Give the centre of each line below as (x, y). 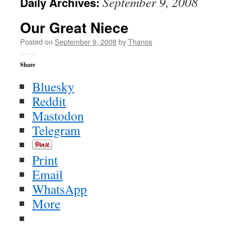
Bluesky (53, 86)
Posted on (36, 41)
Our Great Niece (74, 27)
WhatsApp (60, 189)
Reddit (49, 101)
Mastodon (58, 116)
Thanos (140, 41)
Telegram (56, 130)
